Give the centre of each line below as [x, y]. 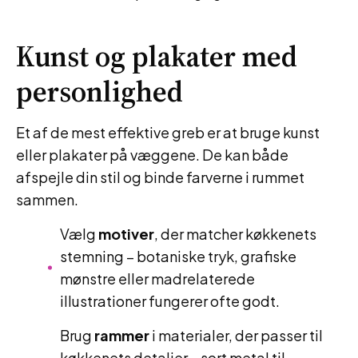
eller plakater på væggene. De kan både [152, 155]
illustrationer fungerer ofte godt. [170, 301]
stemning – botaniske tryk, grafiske [178, 256]
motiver [126, 234]
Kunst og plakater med [157, 56]
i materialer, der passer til [236, 335]
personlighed [99, 91]
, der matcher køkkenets [235, 234]
